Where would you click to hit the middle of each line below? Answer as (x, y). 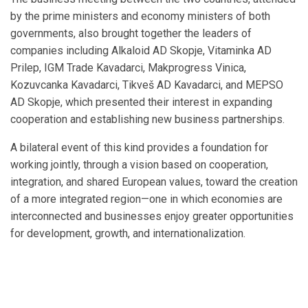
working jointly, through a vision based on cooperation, (139, 165)
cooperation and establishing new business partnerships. (147, 120)
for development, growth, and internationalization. (128, 234)
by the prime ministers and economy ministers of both (140, 16)
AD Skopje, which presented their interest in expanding (141, 102)
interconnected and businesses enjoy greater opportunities (152, 217)
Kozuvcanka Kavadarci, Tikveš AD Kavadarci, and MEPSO (147, 85)
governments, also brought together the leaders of (131, 34)
